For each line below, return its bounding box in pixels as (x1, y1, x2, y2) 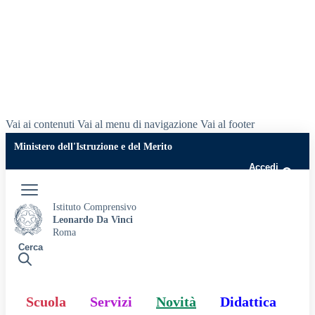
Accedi (249, 162, 278, 172)
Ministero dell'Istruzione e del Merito (14, 141, 172, 152)
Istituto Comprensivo (53, 201, 136, 212)
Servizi (90, 294, 132, 309)
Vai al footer (200, 118, 255, 130)
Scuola (26, 294, 66, 309)
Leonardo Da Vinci (53, 214, 133, 225)
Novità (156, 294, 196, 309)
